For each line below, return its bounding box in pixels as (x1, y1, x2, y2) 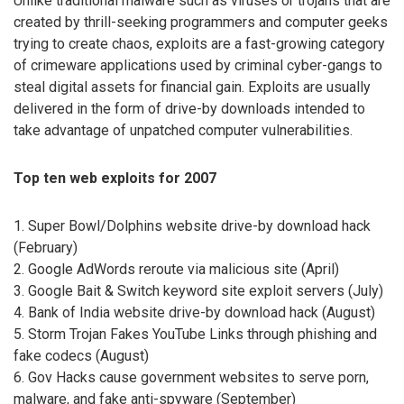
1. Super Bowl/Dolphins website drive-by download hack (14, 216, 371, 234)
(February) (14, 238, 78, 256)
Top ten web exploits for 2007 (14, 170, 216, 188)
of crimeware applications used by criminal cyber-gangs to (14, 57, 382, 75)
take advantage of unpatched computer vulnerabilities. (14, 122, 353, 140)
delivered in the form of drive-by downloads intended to (14, 100, 365, 118)
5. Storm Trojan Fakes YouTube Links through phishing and (14, 325, 377, 343)
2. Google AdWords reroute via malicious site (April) (14, 260, 339, 278)
